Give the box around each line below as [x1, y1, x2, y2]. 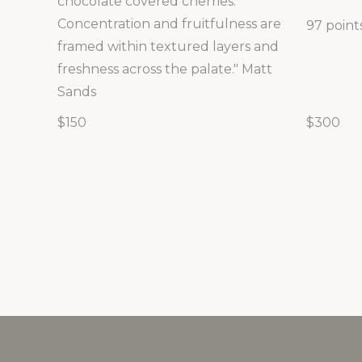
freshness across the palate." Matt [57, 61, 272, 78]
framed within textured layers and [57, 39, 279, 55]
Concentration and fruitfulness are [57, 16, 281, 32]
